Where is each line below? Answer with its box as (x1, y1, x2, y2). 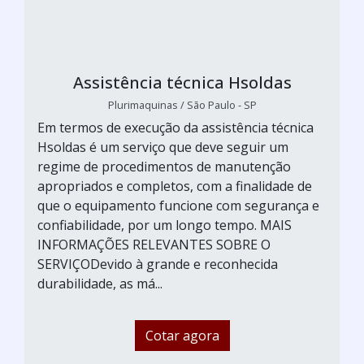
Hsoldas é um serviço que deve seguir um (37, 137, 288, 156)
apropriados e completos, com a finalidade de (37, 176, 312, 195)
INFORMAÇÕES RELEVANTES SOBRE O (37, 235, 271, 253)
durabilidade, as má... (37, 274, 162, 292)
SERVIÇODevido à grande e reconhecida (37, 254, 278, 273)
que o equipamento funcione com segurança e (37, 196, 319, 214)
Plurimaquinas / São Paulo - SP (107, 97, 257, 112)
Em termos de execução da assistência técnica (37, 118, 314, 136)
